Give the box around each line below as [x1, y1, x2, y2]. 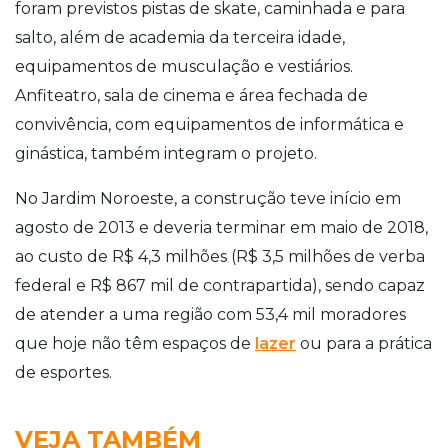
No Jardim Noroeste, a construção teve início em [15, 188, 401, 208]
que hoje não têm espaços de [15, 333, 255, 353]
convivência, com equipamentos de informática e [15, 114, 404, 134]
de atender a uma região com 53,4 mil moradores [15, 304, 406, 324]
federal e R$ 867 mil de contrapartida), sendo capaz [15, 275, 425, 295]
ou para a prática [296, 333, 432, 353]
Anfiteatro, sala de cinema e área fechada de [15, 85, 368, 105]
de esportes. [15, 362, 112, 382]
